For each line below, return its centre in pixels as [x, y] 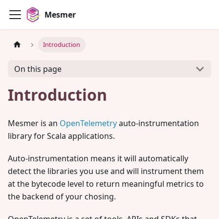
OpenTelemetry [88, 123]
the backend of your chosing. [62, 197]
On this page [38, 69]
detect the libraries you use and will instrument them [106, 171]
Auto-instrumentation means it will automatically [98, 158]
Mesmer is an [34, 123]
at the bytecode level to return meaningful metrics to [106, 184]
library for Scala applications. [61, 136]
